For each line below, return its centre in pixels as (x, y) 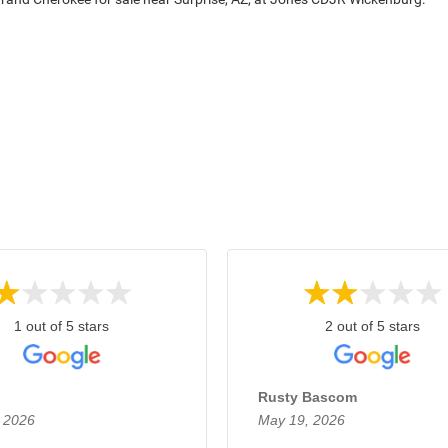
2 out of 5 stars (372, 326)
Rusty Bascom (308, 397)
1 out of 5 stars (62, 326)
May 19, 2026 (302, 420)
